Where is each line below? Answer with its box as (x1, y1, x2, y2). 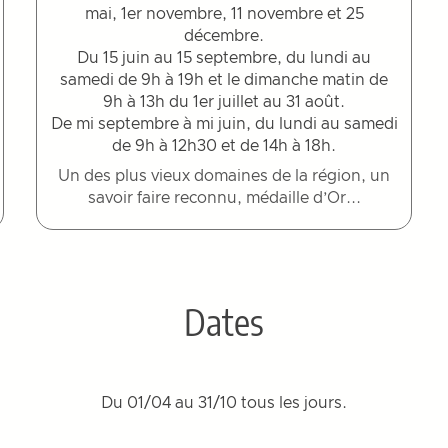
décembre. (184, 28, 264, 45)
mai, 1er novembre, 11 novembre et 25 (84, 6, 364, 23)
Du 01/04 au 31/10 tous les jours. (101, 395, 347, 412)
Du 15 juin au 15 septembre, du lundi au (77, 50, 371, 67)
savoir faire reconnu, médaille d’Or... (87, 190, 361, 207)
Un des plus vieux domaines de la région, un (58, 168, 390, 185)
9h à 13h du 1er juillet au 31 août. (103, 94, 345, 111)
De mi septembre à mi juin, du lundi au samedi (50, 116, 398, 133)
